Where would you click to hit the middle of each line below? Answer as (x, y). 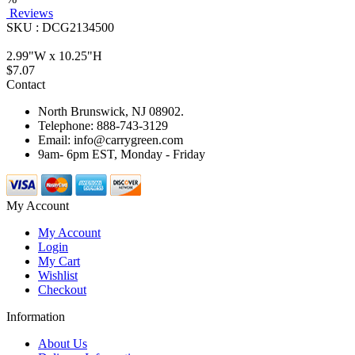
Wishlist (58, 276)
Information (36, 317)
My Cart (59, 261)
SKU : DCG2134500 (60, 28)
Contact (26, 85)
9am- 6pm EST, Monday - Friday (122, 155)
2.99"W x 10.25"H (54, 56)
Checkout (62, 290)
